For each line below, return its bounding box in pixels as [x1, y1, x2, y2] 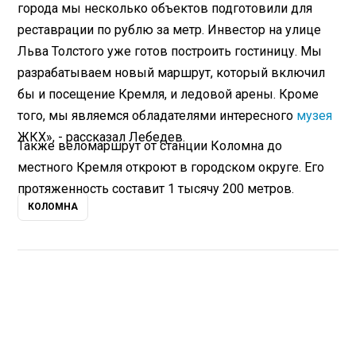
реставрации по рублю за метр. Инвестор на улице [17, 21, 322, 37]
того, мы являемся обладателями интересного [17, 107, 297, 123]
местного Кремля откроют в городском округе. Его [17, 159, 325, 175]
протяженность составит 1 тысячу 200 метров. [17, 180, 295, 196]
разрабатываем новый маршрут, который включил [17, 64, 326, 80]
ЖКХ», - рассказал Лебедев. [17, 129, 186, 145]
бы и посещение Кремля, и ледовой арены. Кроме [17, 86, 319, 102]
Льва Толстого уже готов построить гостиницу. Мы [17, 43, 323, 59]
